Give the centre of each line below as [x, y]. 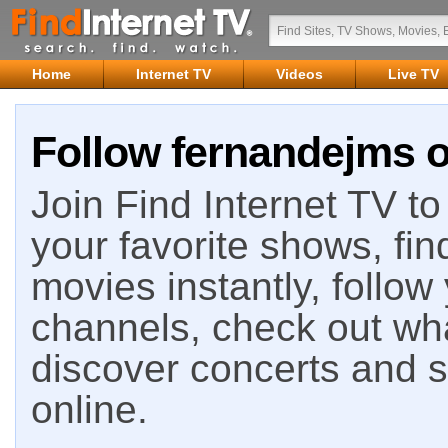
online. [89, 409]
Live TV [413, 74]
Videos [299, 74]
